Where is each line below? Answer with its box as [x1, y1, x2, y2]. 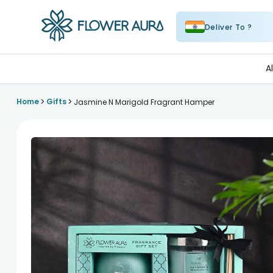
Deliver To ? [204, 21, 253, 32]
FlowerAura [41, 44, 93, 56]
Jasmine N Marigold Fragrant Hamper [73, 96, 214, 107]
